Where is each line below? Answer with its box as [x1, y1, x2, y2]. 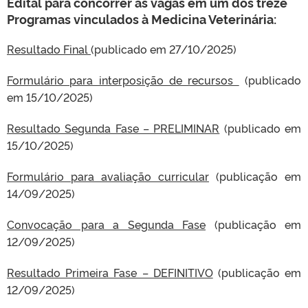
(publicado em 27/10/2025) [91, 41, 236, 56]
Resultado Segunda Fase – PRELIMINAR [7, 120, 220, 135]
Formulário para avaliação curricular [7, 168, 209, 184]
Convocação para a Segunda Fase [7, 217, 206, 232]
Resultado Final [7, 41, 91, 56]
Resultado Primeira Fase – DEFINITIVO [7, 265, 213, 280]
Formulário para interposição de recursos [7, 72, 239, 87]
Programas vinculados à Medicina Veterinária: [7, 10, 276, 27]
